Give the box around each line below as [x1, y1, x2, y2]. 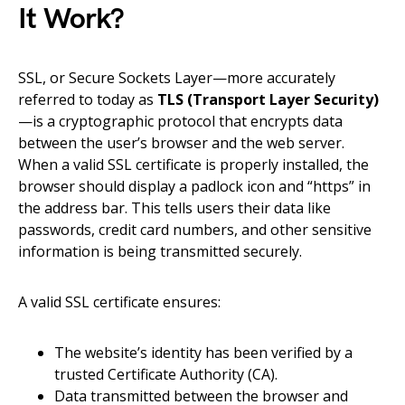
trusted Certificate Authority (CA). [54, 364, 278, 384]
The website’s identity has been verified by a [54, 343, 353, 363]
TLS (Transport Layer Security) [157, 89, 379, 109]
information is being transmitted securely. [18, 241, 302, 261]
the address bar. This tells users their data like [18, 198, 331, 218]
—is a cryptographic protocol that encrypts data [18, 111, 343, 131]
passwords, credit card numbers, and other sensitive [18, 220, 372, 240]
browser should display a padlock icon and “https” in [18, 176, 371, 196]
